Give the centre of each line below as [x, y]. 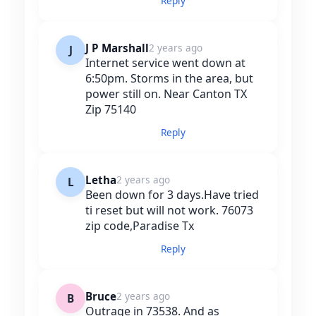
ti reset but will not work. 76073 [169, 211]
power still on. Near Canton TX [166, 94]
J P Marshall [117, 48]
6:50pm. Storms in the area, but [169, 79]
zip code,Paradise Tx [140, 226]
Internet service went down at [165, 63]
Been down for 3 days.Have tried [172, 195]
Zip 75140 [111, 110]
